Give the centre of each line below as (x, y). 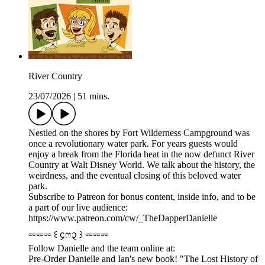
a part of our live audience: (78, 208)
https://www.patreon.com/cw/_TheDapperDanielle (123, 218)
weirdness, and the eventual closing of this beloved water (135, 176)
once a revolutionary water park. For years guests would (133, 144)
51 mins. (93, 96)
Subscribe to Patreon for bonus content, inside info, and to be (142, 197)
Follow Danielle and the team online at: (102, 248)
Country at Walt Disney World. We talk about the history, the (142, 165)
